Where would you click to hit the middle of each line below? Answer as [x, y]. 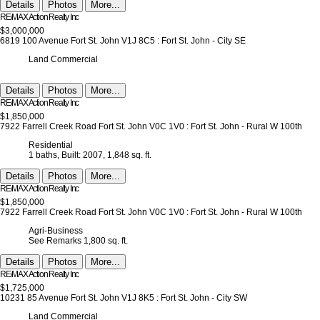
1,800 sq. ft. [106, 241]
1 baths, [44, 155]
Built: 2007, [83, 155]
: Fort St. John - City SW [202, 298]
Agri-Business [56, 231]
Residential [51, 145]
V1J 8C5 [138, 41]
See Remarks [55, 241]
